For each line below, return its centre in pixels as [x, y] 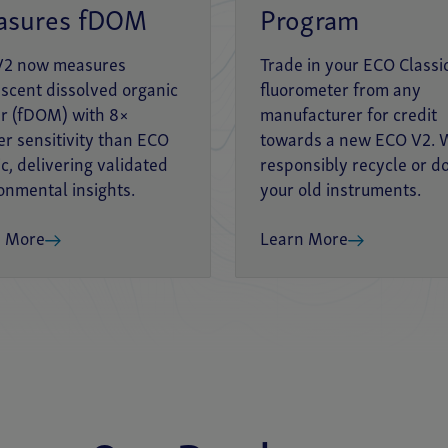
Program [309, 23]
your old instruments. [340, 191]
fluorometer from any [340, 91]
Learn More [303, 240]
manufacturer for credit [348, 116]
